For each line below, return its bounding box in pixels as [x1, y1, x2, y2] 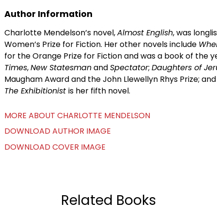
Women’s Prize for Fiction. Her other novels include [4, 39, 199, 50]
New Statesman [30, 62, 92, 73]
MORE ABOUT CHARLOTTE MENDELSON [4, 110, 150, 121]
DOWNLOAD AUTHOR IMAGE [4, 125, 111, 137]
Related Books [61, 191, 156, 210]
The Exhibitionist [4, 85, 68, 96]
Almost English [117, 27, 173, 38]
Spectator [109, 62, 148, 73]
